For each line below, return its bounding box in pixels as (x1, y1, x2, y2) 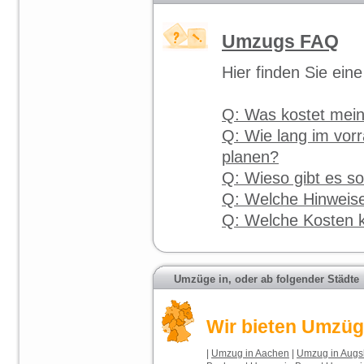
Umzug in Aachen (211, 347, 289, 359)
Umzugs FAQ (222, 30, 339, 52)
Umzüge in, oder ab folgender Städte (174, 272, 359, 285)
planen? (222, 147, 279, 166)
